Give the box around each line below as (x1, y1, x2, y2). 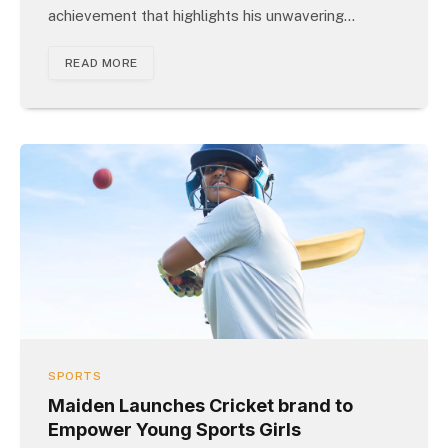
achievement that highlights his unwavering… (48, 7, 355, 25)
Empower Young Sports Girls (48, 419, 301, 441)
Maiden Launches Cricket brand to (48, 395, 353, 417)
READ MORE (65, 56, 138, 71)
